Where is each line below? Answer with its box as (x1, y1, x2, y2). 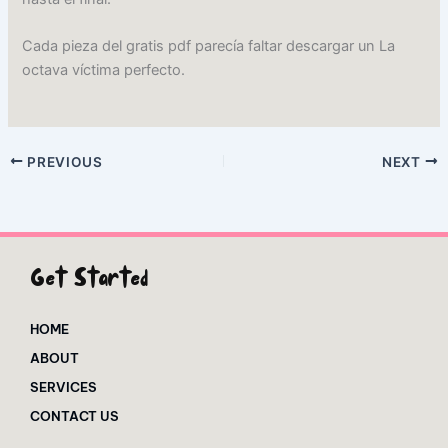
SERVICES (30, 378, 97, 395)
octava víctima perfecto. (22, 61, 186, 80)
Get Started (30, 262, 148, 300)
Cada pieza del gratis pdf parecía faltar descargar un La (22, 37, 396, 56)
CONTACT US (30, 407, 119, 424)
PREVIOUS (23, 153, 103, 170)
